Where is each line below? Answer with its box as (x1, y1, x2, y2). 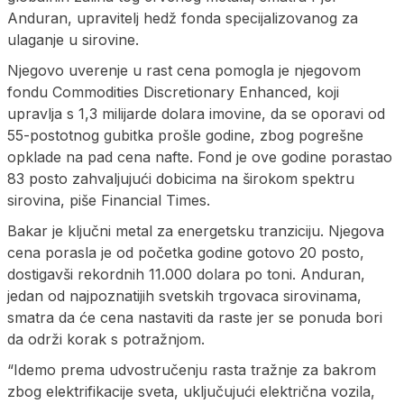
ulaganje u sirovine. (7, 30, 139, 49)
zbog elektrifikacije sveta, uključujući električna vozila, (7, 381, 375, 400)
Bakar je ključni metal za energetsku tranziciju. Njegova (7, 221, 384, 240)
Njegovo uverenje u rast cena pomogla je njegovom (7, 60, 361, 79)
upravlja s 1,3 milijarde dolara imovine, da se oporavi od (7, 104, 385, 123)
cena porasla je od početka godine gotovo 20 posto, (7, 243, 364, 262)
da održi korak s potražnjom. (7, 329, 205, 348)
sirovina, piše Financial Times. (7, 190, 210, 209)
